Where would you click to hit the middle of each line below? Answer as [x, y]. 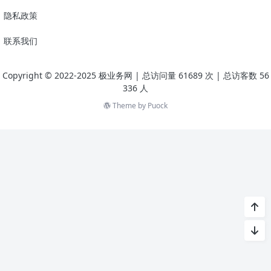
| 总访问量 [156, 75]
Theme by [129, 105]
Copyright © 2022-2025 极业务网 [68, 75]
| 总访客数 [237, 75]
